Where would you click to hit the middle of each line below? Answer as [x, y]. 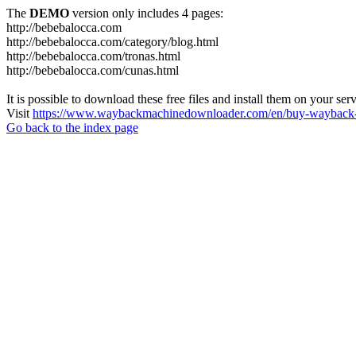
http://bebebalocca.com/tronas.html [93, 56]
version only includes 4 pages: [146, 13]
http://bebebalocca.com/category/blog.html [112, 42]
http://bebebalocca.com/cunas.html [93, 70]
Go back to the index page [72, 128]
